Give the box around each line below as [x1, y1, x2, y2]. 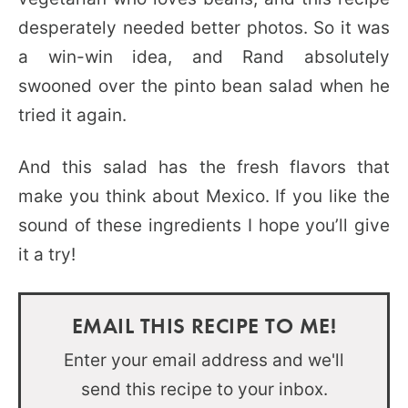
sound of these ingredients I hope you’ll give [18, 215, 390, 236]
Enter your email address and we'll [64, 350, 344, 371]
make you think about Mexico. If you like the [18, 186, 390, 207]
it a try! [18, 244, 76, 265]
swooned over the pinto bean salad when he [18, 76, 390, 97]
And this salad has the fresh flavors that [18, 157, 390, 178]
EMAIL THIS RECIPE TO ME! [71, 311, 337, 339]
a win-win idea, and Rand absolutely [18, 46, 390, 67]
